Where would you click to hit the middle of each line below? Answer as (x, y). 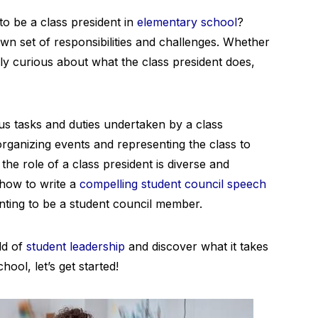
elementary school (187, 22)
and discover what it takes (197, 246)
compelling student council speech (173, 184)
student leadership (76, 246)
